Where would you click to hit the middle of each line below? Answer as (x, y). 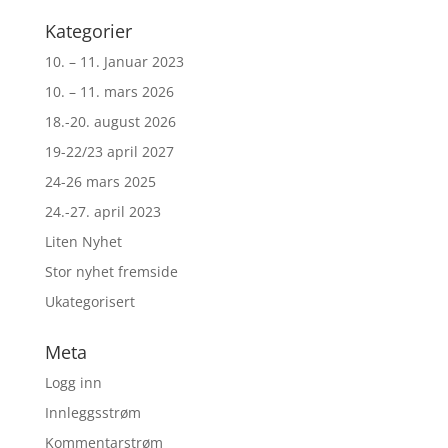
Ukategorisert (89, 301)
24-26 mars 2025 (100, 181)
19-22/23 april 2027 (109, 151)
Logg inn (73, 382)
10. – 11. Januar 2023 (114, 61)
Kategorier (88, 30)
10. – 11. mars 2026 (109, 91)
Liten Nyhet (83, 241)
